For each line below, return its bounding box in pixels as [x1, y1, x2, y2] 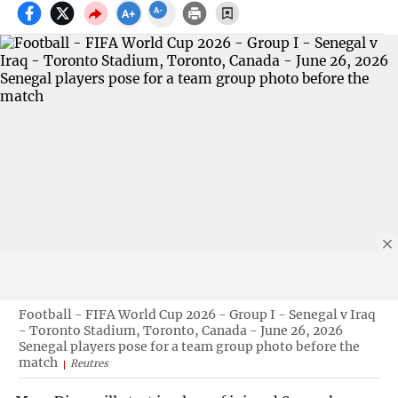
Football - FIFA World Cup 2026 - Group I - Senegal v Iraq [18, 306, 376, 322]
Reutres [69, 356, 108, 370]
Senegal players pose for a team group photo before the [18, 338, 360, 354]
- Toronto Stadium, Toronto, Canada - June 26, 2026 [18, 322, 343, 338]
